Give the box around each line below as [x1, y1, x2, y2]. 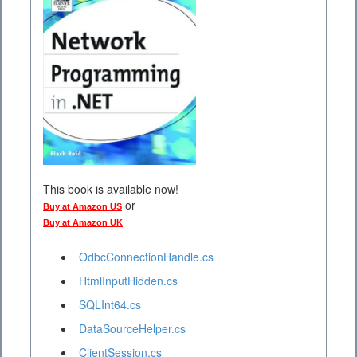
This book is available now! [43, 181, 178, 198]
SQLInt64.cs [79, 296, 141, 313]
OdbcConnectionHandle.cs [79, 249, 214, 265]
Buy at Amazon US [43, 202, 122, 212]
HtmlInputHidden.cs [79, 273, 178, 289]
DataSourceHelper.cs [79, 320, 186, 337]
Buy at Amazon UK [43, 218, 123, 228]
